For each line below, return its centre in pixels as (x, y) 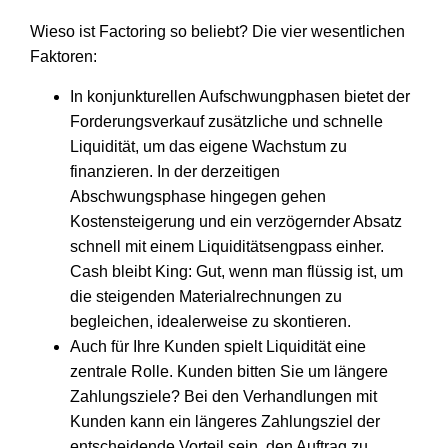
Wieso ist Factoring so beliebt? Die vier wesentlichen (217, 32)
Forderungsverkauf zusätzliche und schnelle (226, 121)
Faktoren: (63, 57)
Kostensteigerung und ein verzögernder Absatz (236, 221)
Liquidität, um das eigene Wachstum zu (208, 146)
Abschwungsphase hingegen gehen (198, 196)
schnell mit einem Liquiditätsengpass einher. (227, 246)
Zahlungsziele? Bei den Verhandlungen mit (223, 396)
